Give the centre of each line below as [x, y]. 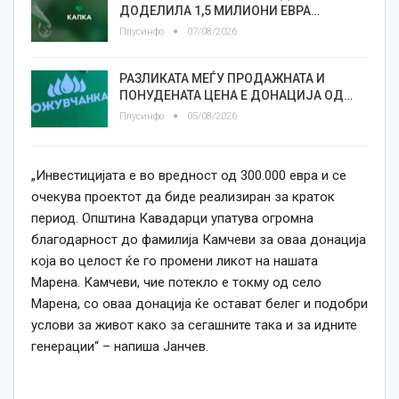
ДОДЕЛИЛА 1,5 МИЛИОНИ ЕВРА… [220, 10]
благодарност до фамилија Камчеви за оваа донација [199, 240]
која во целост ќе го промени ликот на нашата [175, 261]
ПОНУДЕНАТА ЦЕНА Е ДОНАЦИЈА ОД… [236, 95]
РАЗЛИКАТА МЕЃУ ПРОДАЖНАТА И [222, 78]
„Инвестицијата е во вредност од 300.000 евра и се [189, 175]
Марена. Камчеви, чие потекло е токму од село [176, 282]
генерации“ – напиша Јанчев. [120, 346]
